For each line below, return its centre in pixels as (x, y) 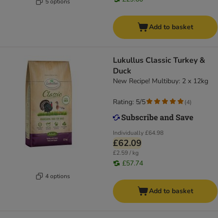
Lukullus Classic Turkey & (159, 61)
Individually (128, 133)
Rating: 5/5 (129, 102)
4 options (58, 176)
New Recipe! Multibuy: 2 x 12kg (161, 81)
